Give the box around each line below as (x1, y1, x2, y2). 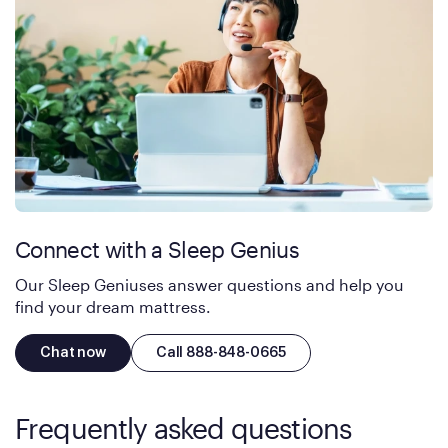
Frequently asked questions (15, 411, 352, 444)
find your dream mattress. (15, 296, 211, 316)
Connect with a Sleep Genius (15, 235, 300, 262)
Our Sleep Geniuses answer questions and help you (15, 274, 404, 294)
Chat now (40, 345, 106, 360)
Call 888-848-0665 (155, 345, 286, 360)
